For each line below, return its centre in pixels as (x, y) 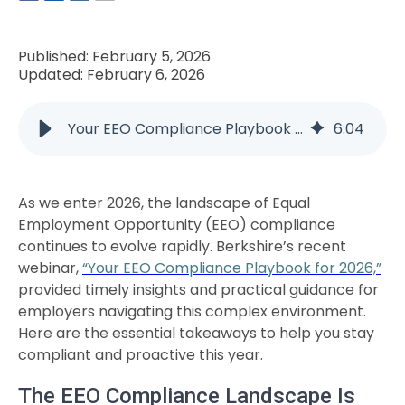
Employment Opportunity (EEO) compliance (177, 225)
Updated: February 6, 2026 (112, 75)
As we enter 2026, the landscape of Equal (164, 203)
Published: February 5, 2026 (114, 57)
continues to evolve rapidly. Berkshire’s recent (182, 246)
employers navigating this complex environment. (192, 311)
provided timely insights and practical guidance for (198, 290)
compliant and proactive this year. (141, 355)
